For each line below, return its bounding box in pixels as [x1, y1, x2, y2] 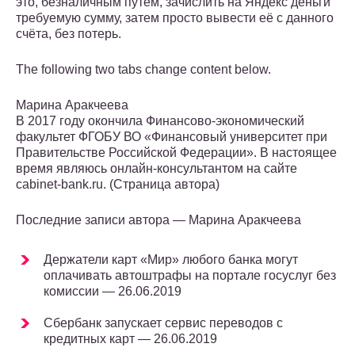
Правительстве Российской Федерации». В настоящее [16, 146, 337, 160]
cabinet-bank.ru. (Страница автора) [16, 177, 219, 192]
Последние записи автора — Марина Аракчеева [16, 213, 301, 227]
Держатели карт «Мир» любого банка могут [44, 253, 298, 267]
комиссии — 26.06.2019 [44, 284, 181, 299]
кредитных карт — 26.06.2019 [44, 332, 217, 346]
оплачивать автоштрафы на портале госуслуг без [44, 269, 336, 283]
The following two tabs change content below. [16, 63, 271, 77]
